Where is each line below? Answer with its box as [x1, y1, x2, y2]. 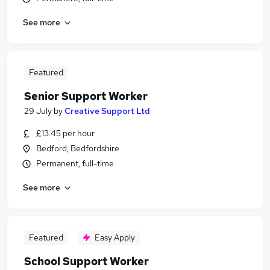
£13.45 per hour [36, 128, 95, 139]
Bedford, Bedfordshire [36, 143, 119, 154]
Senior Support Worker [24, 89, 148, 103]
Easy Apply [95, 232, 135, 243]
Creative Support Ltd [64, 105, 150, 116]
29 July [24, 105, 52, 116]
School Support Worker [24, 254, 149, 268]
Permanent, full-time [36, 158, 114, 169]
